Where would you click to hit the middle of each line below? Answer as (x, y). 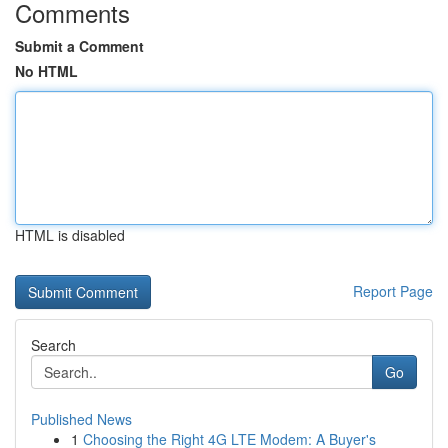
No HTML (46, 71)
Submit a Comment (79, 46)
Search (53, 345)
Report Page (393, 291)
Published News (81, 419)
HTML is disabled (70, 235)
